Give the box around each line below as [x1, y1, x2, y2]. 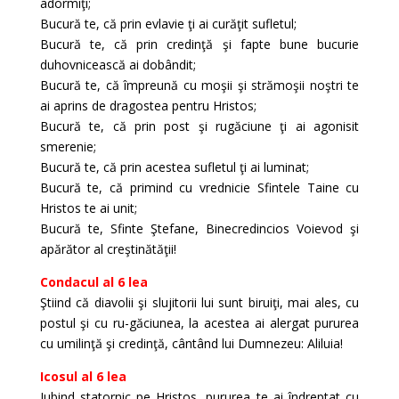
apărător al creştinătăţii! [39, 240, 176, 257]
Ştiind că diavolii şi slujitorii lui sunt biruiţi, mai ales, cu [39, 294, 360, 311]
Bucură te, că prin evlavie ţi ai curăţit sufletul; [39, 15, 297, 32]
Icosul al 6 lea [39, 368, 126, 385]
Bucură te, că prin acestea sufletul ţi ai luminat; [39, 159, 309, 175]
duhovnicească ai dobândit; [39, 56, 196, 73]
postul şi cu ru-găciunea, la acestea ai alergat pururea [39, 314, 360, 331]
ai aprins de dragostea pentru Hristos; [39, 97, 256, 114]
